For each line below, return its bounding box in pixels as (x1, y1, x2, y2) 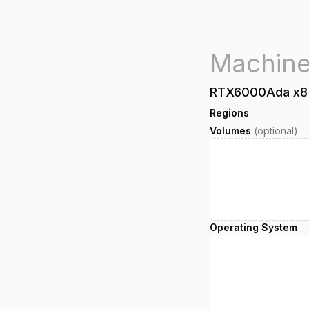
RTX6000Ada (210, 85, 290, 99)
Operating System (210, 221, 297, 233)
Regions (210, 107, 249, 119)
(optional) (254, 125, 298, 137)
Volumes (210, 125, 251, 137)
